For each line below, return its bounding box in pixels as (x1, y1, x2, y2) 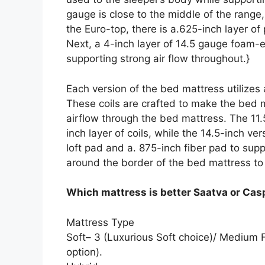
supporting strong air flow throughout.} (66, 53, 250, 64)
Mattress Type (66, 216, 134, 228)
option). (66, 245, 102, 258)
